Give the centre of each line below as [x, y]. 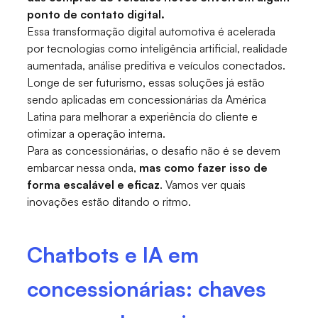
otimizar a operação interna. [97, 134]
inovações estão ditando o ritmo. [109, 202]
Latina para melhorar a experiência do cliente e [143, 117]
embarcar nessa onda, [83, 168]
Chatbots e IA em [113, 255]
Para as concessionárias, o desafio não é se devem [154, 151]
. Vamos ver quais [203, 185]
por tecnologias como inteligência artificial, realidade [158, 49]
